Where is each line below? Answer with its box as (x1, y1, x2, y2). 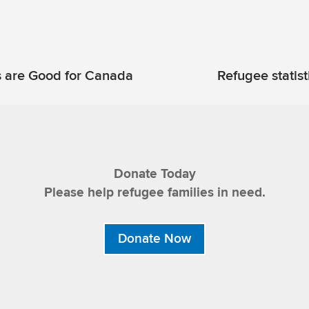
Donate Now (118, 230, 191, 248)
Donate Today (113, 166, 196, 183)
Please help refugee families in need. (43, 184, 266, 202)
